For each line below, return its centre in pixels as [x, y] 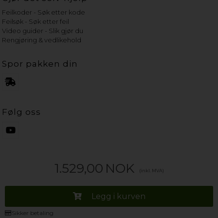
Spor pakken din [40, 64]
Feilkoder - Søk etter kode [44, 12]
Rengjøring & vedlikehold [42, 40]
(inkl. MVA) [151, 170]
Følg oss [22, 112]
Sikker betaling [33, 213]
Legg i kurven [118, 196]
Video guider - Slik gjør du [43, 30]
